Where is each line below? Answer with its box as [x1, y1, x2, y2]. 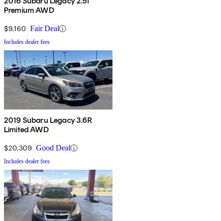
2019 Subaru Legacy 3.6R [4, 115, 92, 125]
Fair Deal [30, 24, 59, 33]
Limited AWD [4, 125, 49, 135]
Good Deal [36, 144, 71, 152]
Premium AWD [4, 5, 54, 15]
